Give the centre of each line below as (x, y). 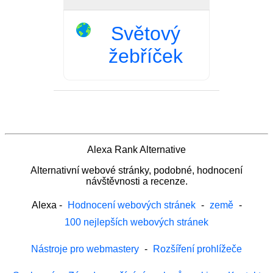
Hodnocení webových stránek (131, 205)
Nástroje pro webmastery (85, 249)
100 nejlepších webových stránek (136, 222)
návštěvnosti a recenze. (136, 181)
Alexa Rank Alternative (136, 149)
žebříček (145, 56)
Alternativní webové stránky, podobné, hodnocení (136, 170)
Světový (145, 33)
